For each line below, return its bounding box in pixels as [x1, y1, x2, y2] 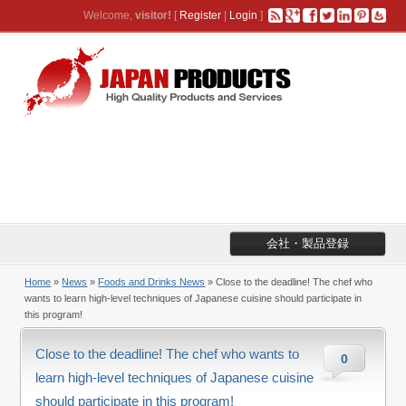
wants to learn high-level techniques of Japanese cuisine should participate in [24, 293, 362, 304]
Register [179, 9, 221, 22]
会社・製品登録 [266, 237, 349, 250]
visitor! [134, 9, 171, 22]
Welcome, [82, 9, 135, 22]
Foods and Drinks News [98, 276, 206, 287]
